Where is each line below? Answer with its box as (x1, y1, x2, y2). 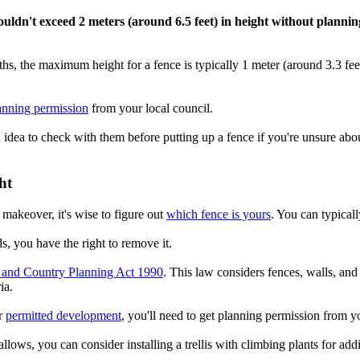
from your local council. (88, 101, 213, 116)
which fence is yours (166, 207, 271, 221)
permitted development (6, 308, 121, 322)
